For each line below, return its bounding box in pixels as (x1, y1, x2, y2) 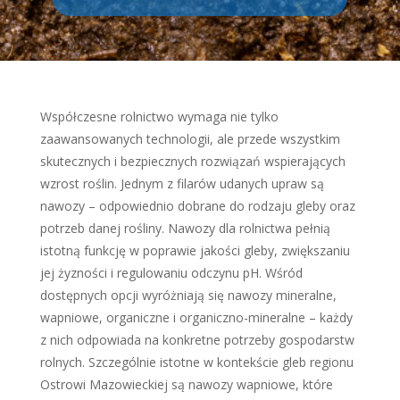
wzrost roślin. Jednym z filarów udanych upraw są (39, 175, 324, 192)
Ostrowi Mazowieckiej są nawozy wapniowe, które (39, 376, 333, 393)
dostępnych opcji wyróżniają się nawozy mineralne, (39, 287, 337, 304)
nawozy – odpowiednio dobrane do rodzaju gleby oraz (39, 197, 355, 214)
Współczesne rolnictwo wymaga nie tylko (39, 108, 279, 125)
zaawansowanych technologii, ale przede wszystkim (39, 130, 340, 147)
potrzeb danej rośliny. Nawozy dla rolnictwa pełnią (39, 220, 330, 237)
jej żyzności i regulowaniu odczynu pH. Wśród (39, 264, 303, 281)
